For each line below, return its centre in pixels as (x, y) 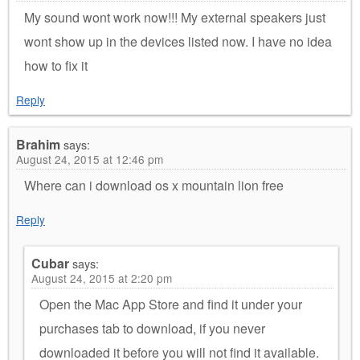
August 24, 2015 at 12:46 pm (90, 159)
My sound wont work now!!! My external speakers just (175, 17)
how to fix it (56, 65)
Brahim (38, 144)
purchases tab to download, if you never (152, 328)
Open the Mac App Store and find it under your (171, 304)
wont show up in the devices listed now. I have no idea (178, 41)
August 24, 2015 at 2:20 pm (102, 278)
